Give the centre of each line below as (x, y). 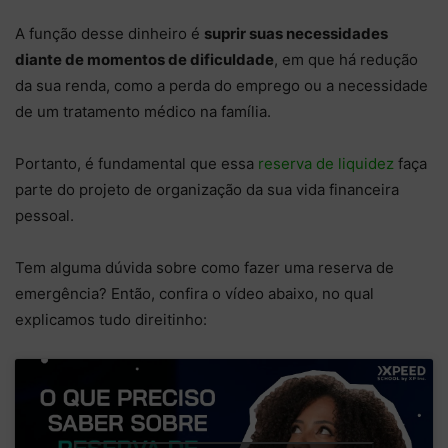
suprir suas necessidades (296, 34)
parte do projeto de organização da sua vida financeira (207, 190)
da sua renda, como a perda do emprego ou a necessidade (221, 86)
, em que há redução (346, 60)
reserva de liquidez (326, 164)
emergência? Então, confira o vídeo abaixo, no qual (194, 294)
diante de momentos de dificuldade (144, 60)
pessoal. (44, 216)
